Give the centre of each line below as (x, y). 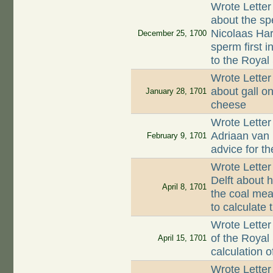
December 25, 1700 (172, 34)
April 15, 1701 (182, 238)
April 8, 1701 (184, 187)
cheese (229, 105)
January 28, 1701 (176, 91)
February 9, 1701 (176, 136)
